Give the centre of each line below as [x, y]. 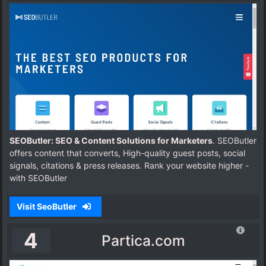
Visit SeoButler [47, 207]
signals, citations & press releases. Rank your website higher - [129, 166]
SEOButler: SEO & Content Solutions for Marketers [111, 141]
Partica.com [143, 241]
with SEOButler [38, 178]
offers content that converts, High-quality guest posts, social [127, 153]
